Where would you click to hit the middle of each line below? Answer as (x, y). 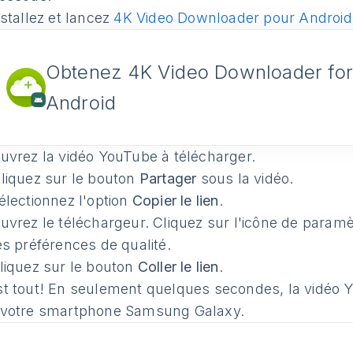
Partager (168, 178)
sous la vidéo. (245, 178)
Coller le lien (178, 267)
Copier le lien (175, 201)
